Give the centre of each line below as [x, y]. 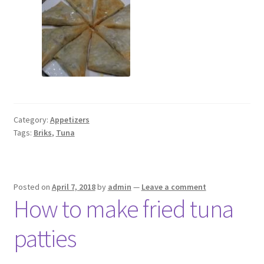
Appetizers [70, 120]
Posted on [32, 187]
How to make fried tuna [123, 209]
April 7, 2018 [73, 187]
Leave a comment [174, 187]
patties [44, 238]
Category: [32, 120]
